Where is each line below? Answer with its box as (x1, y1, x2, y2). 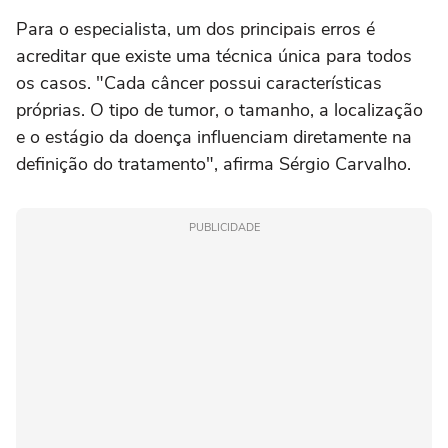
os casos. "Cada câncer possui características (16, 71, 382, 96)
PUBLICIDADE (188, 220, 260, 236)
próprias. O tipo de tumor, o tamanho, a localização (16, 98, 423, 123)
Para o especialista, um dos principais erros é (16, 17, 375, 42)
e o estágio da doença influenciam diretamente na (16, 125, 412, 150)
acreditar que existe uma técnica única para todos (16, 44, 412, 69)
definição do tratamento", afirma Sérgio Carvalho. (16, 152, 411, 177)
